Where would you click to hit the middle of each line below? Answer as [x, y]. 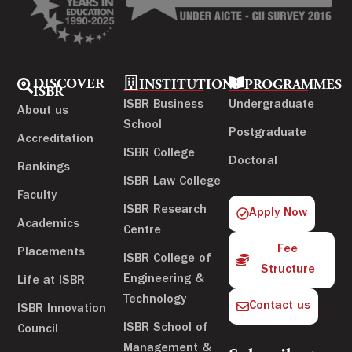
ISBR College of [167, 260]
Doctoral [253, 162]
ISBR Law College [172, 183]
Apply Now [279, 214]
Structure [288, 271]
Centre [142, 231]
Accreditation [56, 140]
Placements [51, 253]
